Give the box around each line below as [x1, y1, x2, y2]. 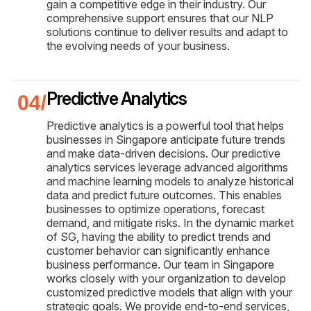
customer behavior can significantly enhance [47, 243, 270, 258]
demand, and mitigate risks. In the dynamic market [47, 215, 294, 230]
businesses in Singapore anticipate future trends [47, 132, 285, 146]
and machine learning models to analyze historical [47, 174, 294, 188]
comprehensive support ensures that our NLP [47, 10, 274, 25]
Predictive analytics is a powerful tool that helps [47, 118, 284, 133]
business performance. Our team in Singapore [47, 257, 274, 271]
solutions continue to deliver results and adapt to [47, 24, 288, 39]
